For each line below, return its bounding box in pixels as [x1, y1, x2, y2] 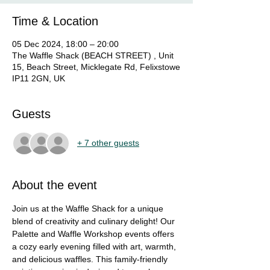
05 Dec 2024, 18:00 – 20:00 [12, 39, 119, 49]
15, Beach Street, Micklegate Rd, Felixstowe [12, 61, 180, 72]
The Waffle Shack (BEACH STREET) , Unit [12, 50, 174, 60]
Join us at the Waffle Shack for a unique [12, 203, 166, 213]
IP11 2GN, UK [12, 73, 65, 83]
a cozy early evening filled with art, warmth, [12, 241, 178, 251]
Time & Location [12, 14, 98, 28]
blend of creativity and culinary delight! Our [12, 216, 177, 226]
